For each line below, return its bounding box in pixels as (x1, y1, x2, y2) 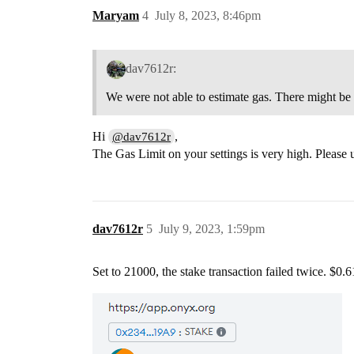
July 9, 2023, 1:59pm (159, 221, 265, 235)
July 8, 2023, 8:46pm (155, 9, 261, 22)
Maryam (92, 9, 139, 22)
